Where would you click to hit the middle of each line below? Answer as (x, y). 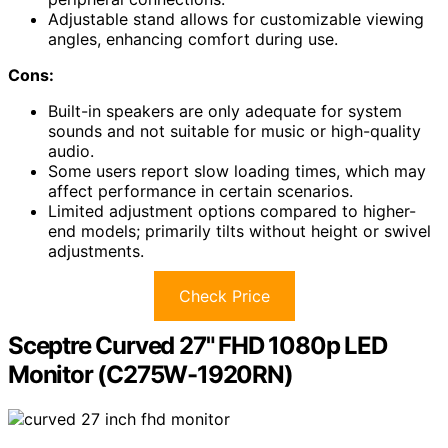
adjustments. (96, 251)
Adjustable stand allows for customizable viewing (236, 19)
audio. (71, 151)
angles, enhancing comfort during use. (193, 39)
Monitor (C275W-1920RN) (150, 375)
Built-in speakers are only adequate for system (225, 111)
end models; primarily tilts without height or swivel (239, 231)
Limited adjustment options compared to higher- (232, 211)
